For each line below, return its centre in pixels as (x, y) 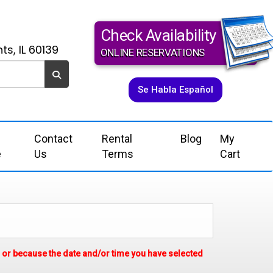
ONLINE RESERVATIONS (152, 52)
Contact (53, 139)
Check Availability (158, 35)
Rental (117, 139)
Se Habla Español (176, 90)
